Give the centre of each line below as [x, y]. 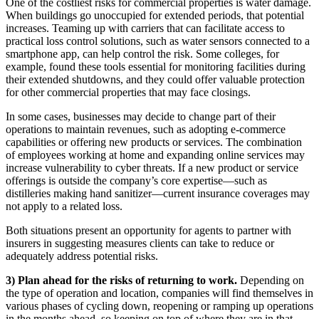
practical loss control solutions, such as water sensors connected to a [158, 41]
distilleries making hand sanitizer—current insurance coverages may [158, 194]
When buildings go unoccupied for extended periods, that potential [155, 16]
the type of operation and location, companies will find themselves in [159, 293]
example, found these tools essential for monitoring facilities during [156, 67]
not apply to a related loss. [64, 206]
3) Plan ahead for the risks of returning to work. [123, 281]
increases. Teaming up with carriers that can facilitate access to [145, 28]
